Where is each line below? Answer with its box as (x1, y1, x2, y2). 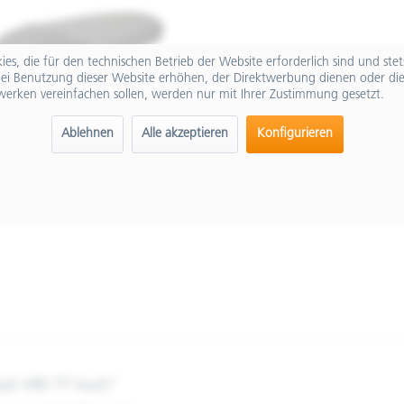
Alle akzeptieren (141, 127, 228, 142)
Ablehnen (60, 127, 114, 142)
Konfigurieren (256, 127, 333, 142)
